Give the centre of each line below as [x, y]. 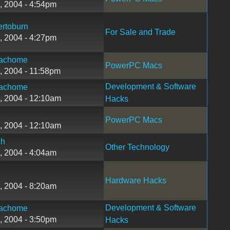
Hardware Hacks [136, 180]
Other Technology [137, 147]
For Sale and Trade [140, 32]
